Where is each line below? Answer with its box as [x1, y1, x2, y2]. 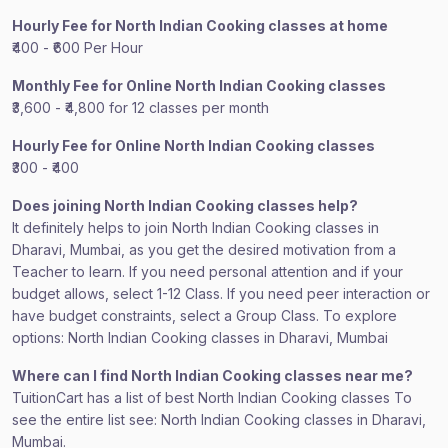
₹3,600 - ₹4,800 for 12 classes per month [12, 99, 269, 116]
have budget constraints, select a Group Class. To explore [12, 307, 397, 324]
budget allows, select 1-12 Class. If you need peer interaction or [12, 285, 430, 302]
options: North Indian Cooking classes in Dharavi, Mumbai [12, 329, 388, 346]
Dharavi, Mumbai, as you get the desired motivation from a [12, 241, 396, 258]
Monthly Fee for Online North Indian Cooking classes [12, 77, 386, 94]
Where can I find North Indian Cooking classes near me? [12, 367, 413, 384]
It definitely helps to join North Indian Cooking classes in [12, 219, 379, 236]
